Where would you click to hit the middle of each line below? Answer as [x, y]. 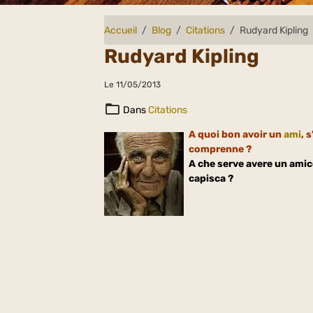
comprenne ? [220, 149]
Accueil [121, 30]
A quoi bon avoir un [236, 134]
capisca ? [211, 179]
